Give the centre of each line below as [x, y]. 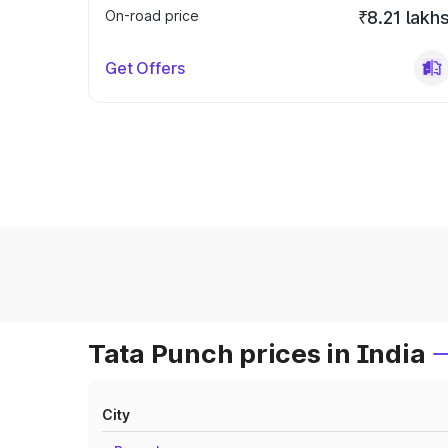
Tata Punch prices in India [257, 353]
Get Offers [145, 68]
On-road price [152, 15]
